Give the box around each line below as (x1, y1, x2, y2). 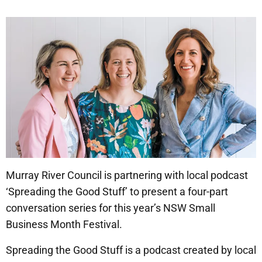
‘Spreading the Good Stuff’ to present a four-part (6, 185, 228, 198)
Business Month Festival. (6, 218, 122, 231)
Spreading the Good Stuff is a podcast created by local (6, 244, 256, 257)
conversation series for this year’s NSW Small (6, 202, 215, 215)
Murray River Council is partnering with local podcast (6, 169, 248, 182)
